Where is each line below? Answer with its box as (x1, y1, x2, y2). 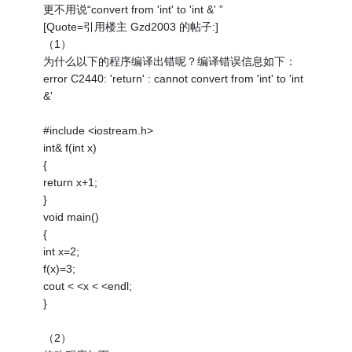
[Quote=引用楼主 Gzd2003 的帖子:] (43, 20, 219, 34)
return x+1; (43, 176, 98, 189)
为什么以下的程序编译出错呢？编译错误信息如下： (43, 55, 297, 68)
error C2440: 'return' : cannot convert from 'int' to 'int (43, 72, 304, 86)
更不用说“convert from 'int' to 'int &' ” (43, 3, 224, 16)
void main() (43, 211, 100, 224)
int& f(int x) (43, 141, 97, 155)
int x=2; (43, 245, 80, 258)
